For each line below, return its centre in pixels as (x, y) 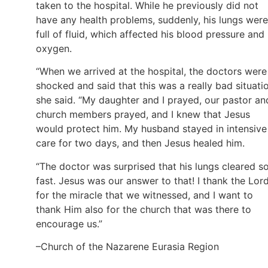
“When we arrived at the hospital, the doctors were (151, 71)
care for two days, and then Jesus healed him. (140, 143)
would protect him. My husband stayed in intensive (151, 129)
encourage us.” (69, 223)
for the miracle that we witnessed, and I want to (144, 195)
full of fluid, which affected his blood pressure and (150, 34)
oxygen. (54, 48)
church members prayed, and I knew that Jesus (143, 115)
